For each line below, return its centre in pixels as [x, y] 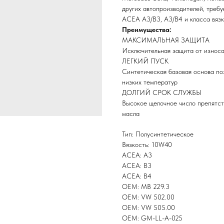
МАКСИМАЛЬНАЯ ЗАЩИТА [166, 40]
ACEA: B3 [137, 165]
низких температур [150, 82]
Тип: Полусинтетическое [158, 134]
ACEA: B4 [137, 176]
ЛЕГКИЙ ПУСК [145, 61]
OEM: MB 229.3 [146, 186]
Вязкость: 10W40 [147, 144]
